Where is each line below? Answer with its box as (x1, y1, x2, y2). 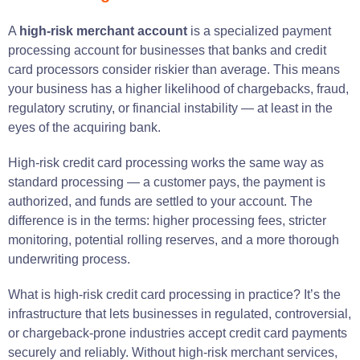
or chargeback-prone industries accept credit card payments (8, 325, 347, 340)
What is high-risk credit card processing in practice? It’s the (8, 287, 341, 301)
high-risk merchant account (19, 23, 187, 38)
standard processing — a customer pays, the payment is (8, 174, 325, 189)
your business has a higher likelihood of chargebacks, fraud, (8, 81, 349, 96)
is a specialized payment (187, 23, 331, 38)
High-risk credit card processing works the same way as (8, 155, 324, 170)
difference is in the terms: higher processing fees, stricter (8, 213, 326, 227)
